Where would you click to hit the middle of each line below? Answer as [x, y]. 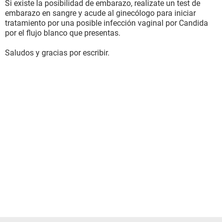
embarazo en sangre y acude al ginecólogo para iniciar [100, 13]
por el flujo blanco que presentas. [63, 33]
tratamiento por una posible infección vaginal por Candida [107, 23]
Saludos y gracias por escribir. [57, 53]
